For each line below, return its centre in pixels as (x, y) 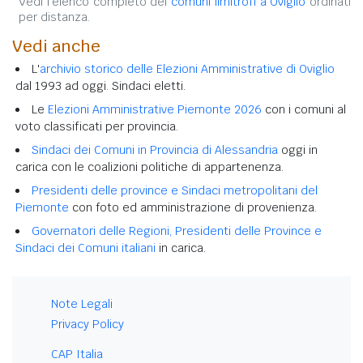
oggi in (298, 149)
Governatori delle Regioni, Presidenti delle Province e (177, 231)
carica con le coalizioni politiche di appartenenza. (149, 167)
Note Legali (82, 303)
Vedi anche (56, 46)
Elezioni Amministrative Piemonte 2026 (155, 109)
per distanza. (54, 17)
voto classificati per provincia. (97, 126)
